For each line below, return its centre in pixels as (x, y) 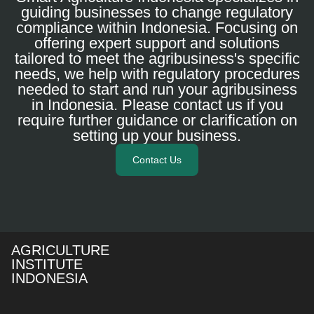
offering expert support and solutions (157, 43)
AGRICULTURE (60, 250)
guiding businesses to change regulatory (157, 12)
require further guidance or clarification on (157, 120)
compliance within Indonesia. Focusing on (157, 27)
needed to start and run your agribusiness (157, 89)
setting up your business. (157, 135)
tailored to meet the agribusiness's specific (157, 58)
